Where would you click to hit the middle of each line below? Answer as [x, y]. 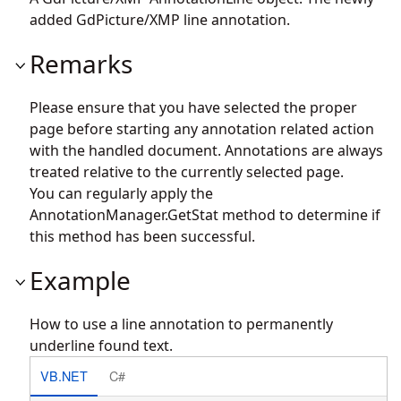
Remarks [81, 63]
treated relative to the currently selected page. [187, 171]
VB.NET [64, 376]
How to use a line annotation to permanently [181, 324]
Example [80, 280]
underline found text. [101, 345]
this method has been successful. [142, 236]
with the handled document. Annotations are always [206, 150]
